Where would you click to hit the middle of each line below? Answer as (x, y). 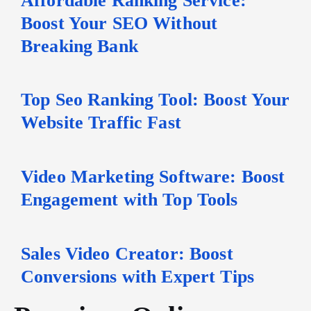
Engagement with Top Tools (129, 200)
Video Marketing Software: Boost (153, 177)
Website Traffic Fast (101, 123)
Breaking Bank (79, 45)
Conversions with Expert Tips (137, 276)
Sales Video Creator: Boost (127, 253)
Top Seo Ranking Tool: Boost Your (155, 100)
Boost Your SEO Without (119, 23)
